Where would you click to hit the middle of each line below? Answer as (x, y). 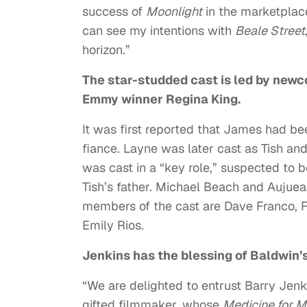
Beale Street (270, 30)
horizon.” (106, 49)
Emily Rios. (113, 225)
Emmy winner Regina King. (161, 99)
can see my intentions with (159, 30)
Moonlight (174, 11)
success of (114, 11)
